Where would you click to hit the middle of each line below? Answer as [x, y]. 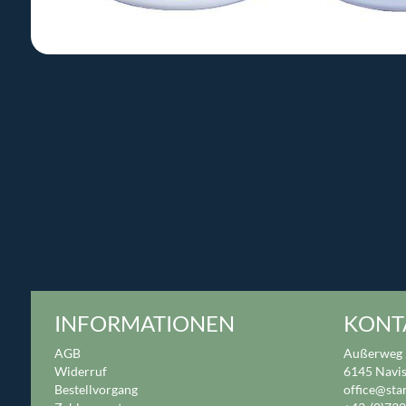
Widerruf [80, 372]
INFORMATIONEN [144, 324]
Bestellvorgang [96, 390]
